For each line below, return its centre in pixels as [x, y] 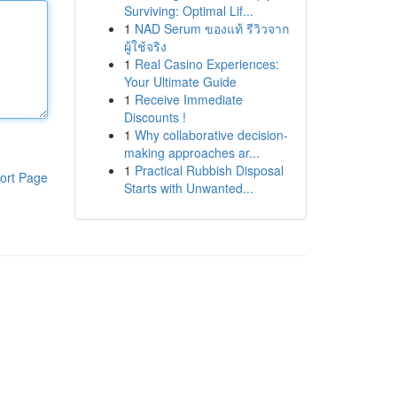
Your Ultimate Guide [180, 82]
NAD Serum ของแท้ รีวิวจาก [211, 28]
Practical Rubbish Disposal [209, 170]
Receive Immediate [188, 99]
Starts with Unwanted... [188, 188]
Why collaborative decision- [211, 135]
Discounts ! [155, 117]
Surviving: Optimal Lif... [188, 11]
